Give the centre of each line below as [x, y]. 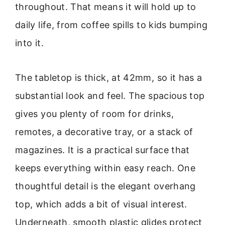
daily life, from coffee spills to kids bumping [111, 25]
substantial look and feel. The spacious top [110, 95]
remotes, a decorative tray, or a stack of [104, 132]
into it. [29, 43]
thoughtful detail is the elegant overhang [105, 186]
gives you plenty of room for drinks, [94, 114]
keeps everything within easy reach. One [105, 168]
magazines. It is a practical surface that [102, 150]
